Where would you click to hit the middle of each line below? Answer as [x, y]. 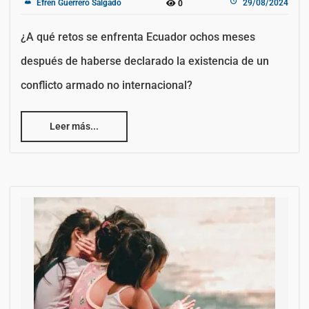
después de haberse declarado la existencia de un [145, 61]
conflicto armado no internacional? [107, 85]
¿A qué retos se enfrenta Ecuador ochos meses [138, 37]
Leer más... [74, 126]
